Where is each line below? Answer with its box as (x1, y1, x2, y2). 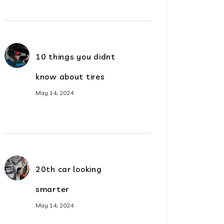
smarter (35, 184, 69, 194)
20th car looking (35, 164, 102, 174)
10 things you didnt (35, 51, 115, 61)
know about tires (35, 71, 105, 81)
